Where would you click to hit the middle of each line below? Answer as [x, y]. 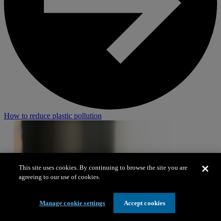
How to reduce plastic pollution [53, 116]
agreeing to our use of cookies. [60, 177]
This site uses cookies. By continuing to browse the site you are [103, 167]
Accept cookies [145, 203]
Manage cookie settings [72, 203]
